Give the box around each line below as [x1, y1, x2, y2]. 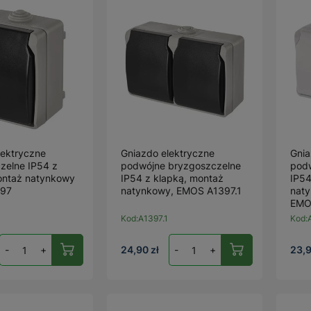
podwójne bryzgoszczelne [121, 160, 242, 171]
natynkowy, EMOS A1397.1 [121, 185, 242, 196]
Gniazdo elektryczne [121, 147, 215, 159]
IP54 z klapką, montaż [121, 172, 224, 184]
